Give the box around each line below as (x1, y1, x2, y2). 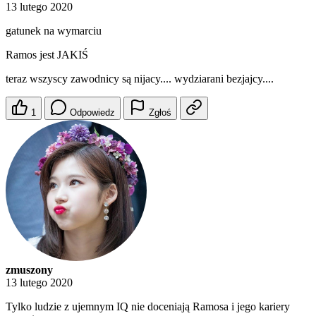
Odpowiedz (70, 107, 115, 119)
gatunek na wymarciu (6, 25, 102, 37)
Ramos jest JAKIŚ (6, 49, 88, 61)
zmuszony (6, 264, 53, 276)
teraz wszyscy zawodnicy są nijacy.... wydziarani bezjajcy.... (6, 73, 274, 85)
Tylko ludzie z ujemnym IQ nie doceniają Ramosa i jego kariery (6, 300, 290, 313)
